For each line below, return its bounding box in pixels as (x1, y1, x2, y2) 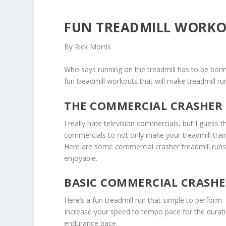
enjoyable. (64, 153, 98, 163)
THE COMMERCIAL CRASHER (64, 97, 223, 113)
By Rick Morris (64, 41, 111, 51)
